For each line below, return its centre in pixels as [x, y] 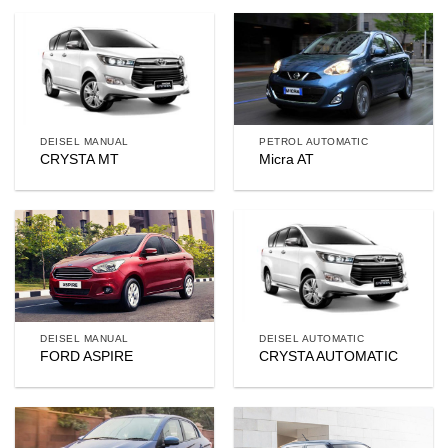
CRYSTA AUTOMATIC [329, 357]
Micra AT [287, 160]
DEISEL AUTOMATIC [312, 338]
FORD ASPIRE [87, 357]
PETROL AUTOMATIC [314, 141]
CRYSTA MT [80, 160]
